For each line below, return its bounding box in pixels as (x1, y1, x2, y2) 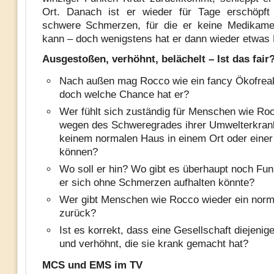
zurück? (59, 207, 96, 219)
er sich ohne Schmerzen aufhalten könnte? (59, 177, 254, 188)
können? (59, 146, 98, 158)
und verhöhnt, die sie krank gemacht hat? (59, 238, 248, 250)
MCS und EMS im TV (42, 259, 143, 271)
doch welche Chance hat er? (59, 89, 189, 100)
